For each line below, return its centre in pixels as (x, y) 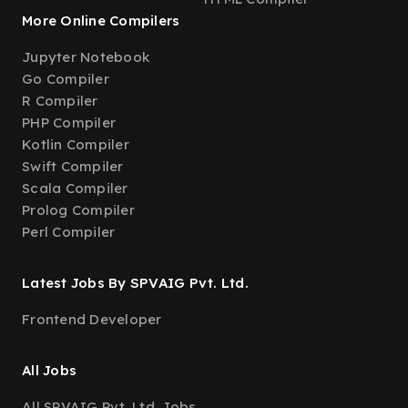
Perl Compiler (69, 232)
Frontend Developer (92, 319)
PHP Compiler (69, 122)
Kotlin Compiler (76, 144)
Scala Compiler (75, 188)
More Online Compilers (101, 20)
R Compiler (60, 101)
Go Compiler (66, 79)
